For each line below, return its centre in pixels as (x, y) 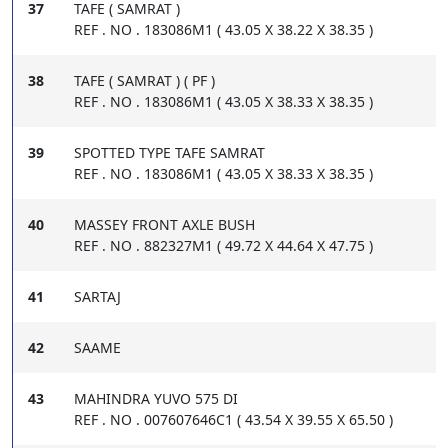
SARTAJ (97, 297)
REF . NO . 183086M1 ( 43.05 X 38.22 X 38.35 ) (223, 30)
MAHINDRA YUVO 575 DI (156, 399)
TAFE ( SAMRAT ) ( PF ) (144, 81)
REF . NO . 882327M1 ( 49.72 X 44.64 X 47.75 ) (223, 246)
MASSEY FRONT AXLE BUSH (164, 225)
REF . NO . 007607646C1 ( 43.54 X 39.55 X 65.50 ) (233, 420)
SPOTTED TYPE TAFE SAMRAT (169, 153)
